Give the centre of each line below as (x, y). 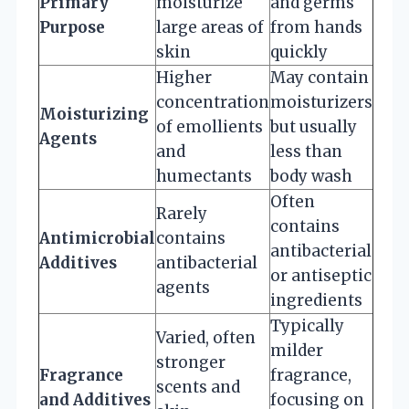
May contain (320, 77)
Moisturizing (94, 114)
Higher (184, 77)
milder (297, 350)
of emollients (210, 126)
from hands (316, 27)
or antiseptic (321, 275)
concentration (213, 102)
